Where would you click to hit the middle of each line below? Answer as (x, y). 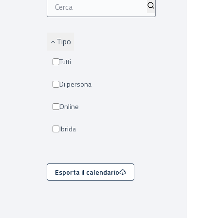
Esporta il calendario (87, 172)
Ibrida (68, 129)
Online (72, 106)
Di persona (78, 84)
